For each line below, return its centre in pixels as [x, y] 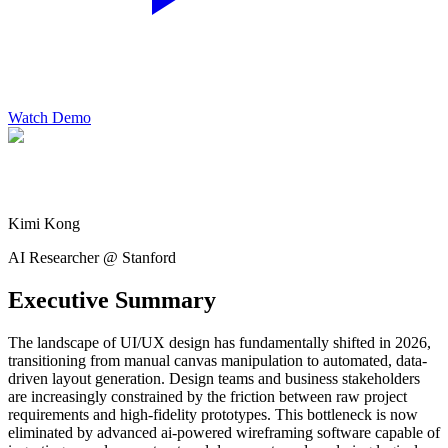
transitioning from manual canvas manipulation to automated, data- [217, 360]
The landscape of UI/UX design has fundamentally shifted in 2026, [219, 342]
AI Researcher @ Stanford [92, 257]
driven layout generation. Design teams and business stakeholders [214, 378]
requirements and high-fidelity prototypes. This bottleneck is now [213, 414]
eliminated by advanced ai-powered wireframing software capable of [224, 432]
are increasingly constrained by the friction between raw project [207, 396]
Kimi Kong [44, 223]
